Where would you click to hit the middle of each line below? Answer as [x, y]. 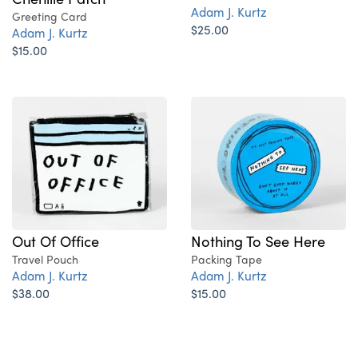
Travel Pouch [45, 259]
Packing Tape [227, 259]
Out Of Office [56, 241]
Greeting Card [50, 16]
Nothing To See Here [258, 241]
